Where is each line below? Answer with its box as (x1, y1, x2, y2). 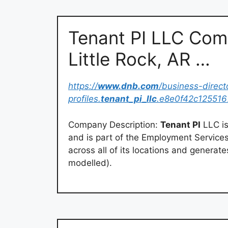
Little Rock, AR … (68, 48, 210, 70)
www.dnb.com (98, 81, 159, 92)
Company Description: (68, 119, 160, 130)
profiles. (68, 94, 101, 104)
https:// (68, 81, 98, 92)
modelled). (68, 157, 112, 168)
